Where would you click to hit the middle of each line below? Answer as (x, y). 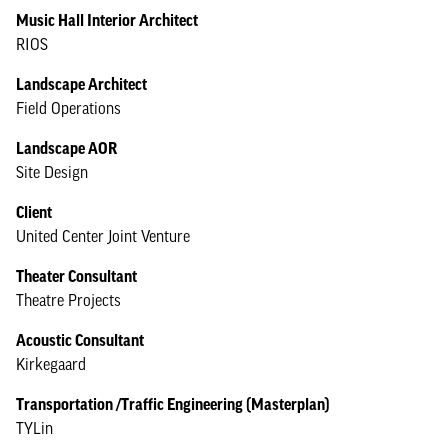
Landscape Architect (81, 84)
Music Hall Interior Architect (107, 20)
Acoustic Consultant (80, 340)
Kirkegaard (51, 364)
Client (34, 212)
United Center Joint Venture (103, 236)
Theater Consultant (76, 276)
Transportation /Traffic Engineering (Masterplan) (173, 404)
